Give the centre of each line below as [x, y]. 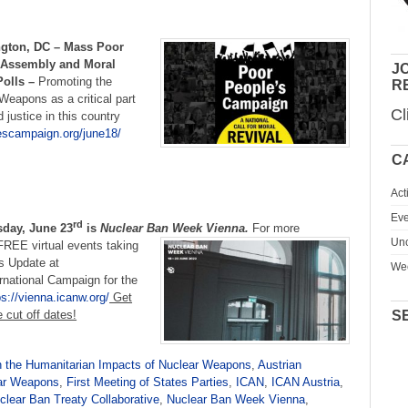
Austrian [280, 364]
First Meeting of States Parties [148, 382]
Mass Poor [94, 47]
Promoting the [76, 82]
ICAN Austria [306, 382]
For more [276, 228]
